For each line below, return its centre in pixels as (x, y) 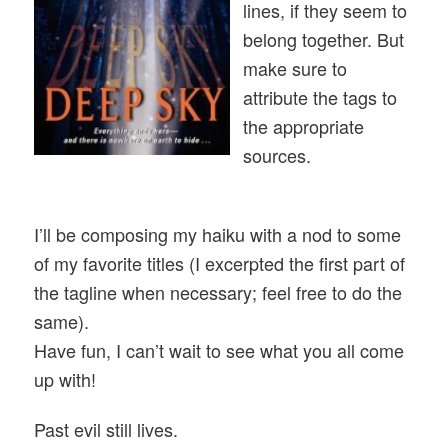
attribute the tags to (320, 96)
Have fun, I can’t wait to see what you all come (219, 349)
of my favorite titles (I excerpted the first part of (220, 262)
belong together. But (324, 38)
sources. (277, 154)
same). (62, 320)
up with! (65, 378)
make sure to (295, 67)
